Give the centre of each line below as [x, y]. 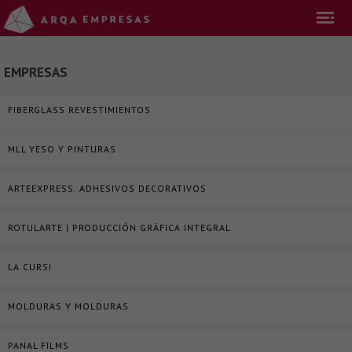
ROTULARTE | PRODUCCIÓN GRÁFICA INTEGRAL [119, 227]
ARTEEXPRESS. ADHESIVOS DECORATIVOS [107, 188]
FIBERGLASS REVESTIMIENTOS [79, 110]
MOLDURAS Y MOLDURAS [68, 306]
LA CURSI [30, 267]
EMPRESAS [36, 72]
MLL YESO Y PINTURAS [62, 149]
